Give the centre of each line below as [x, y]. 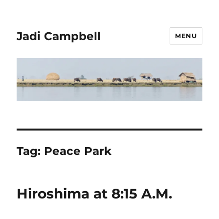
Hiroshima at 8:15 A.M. [95, 194]
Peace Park [78, 151]
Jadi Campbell [59, 36]
